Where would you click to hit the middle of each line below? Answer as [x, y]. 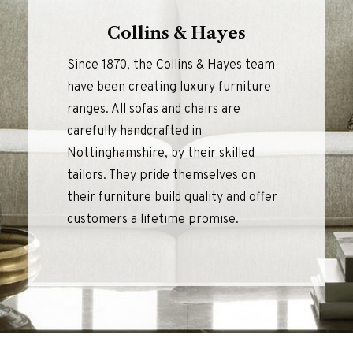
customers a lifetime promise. [153, 220]
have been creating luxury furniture [169, 87]
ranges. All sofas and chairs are [154, 110]
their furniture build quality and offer [172, 198]
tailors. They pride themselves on [161, 176]
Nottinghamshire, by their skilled [161, 154]
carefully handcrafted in [134, 132]
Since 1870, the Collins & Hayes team [171, 65]
